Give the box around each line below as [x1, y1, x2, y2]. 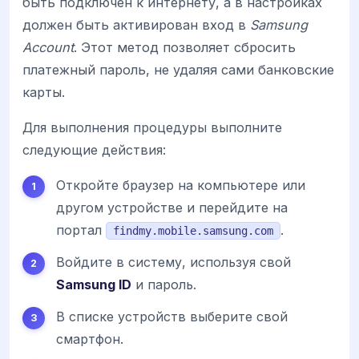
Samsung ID [56, 276, 131, 292]
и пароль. [131, 276, 196, 292]
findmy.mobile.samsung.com [113, 224, 273, 237]
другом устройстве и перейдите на [56, 199, 288, 216]
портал [56, 221, 106, 238]
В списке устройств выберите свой [56, 308, 288, 325]
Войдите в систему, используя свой [56, 253, 291, 270]
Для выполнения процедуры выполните [22, 119, 282, 135]
